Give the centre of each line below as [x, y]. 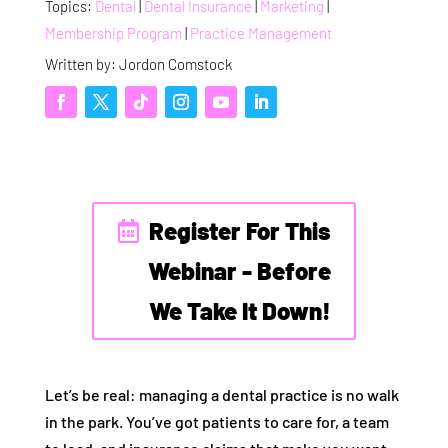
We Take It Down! [239, 311]
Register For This [240, 231]
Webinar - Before [240, 271]
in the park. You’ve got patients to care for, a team [216, 422]
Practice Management [260, 33]
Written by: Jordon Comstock [138, 64]
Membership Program [113, 33]
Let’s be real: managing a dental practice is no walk [221, 395]
